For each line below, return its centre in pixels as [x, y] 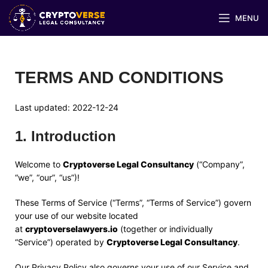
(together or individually [165, 229]
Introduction [74, 136]
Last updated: [44, 107]
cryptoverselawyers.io [71, 229]
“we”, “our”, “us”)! [47, 177]
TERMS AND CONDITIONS [119, 77]
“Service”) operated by [61, 242]
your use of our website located [77, 216]
